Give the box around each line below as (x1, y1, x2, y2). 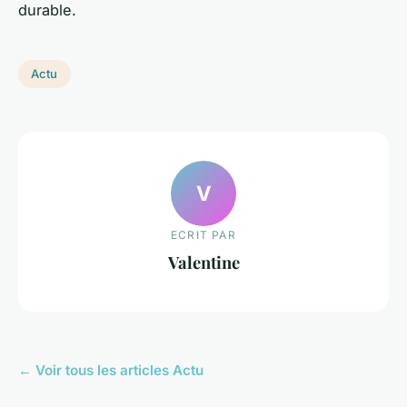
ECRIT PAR (171, 228, 236, 243)
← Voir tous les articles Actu (18, 361, 203, 379)
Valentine (167, 251, 240, 274)
